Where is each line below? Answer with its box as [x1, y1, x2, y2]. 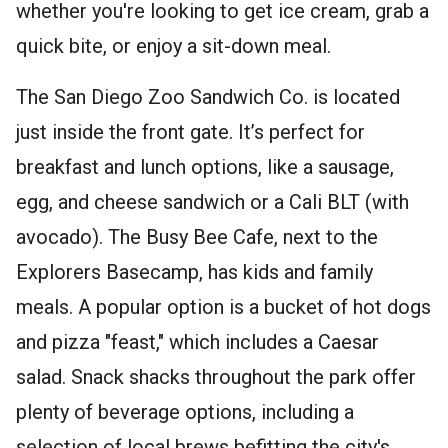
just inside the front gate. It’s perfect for [16, 120, 365, 145]
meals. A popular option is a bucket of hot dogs [16, 295, 431, 320]
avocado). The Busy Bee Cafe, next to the [16, 225, 378, 250]
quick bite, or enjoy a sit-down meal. [16, 34, 331, 59]
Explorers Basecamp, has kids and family [16, 260, 373, 285]
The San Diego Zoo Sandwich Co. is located [16, 85, 400, 110]
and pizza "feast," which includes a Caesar [16, 330, 379, 355]
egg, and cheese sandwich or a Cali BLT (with [16, 190, 409, 215]
